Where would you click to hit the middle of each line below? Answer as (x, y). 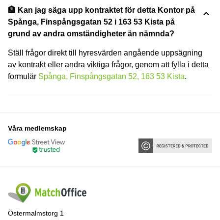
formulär (23, 76)
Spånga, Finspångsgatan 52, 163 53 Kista (111, 76)
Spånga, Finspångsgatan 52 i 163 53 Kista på (91, 22)
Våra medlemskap (37, 128)
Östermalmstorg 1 (36, 213)
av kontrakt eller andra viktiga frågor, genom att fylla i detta (108, 64)
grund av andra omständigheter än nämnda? (91, 33)
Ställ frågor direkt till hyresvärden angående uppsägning (105, 53)
